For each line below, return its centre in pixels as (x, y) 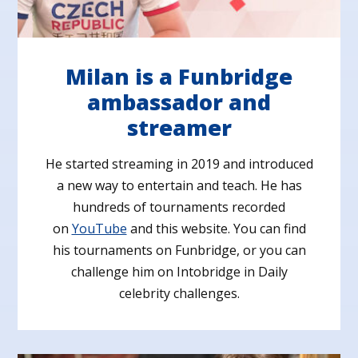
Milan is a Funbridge (179, 76)
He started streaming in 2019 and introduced (179, 163)
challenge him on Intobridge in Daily (179, 271)
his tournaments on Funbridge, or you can (179, 250)
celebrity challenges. (179, 293)
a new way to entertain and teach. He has (179, 185)
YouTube (99, 228)
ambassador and (179, 101)
